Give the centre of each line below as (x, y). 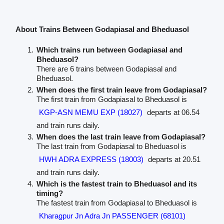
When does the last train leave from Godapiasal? (121, 136)
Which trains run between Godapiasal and (109, 49)
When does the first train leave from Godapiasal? (121, 89)
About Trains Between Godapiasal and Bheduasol (102, 29)
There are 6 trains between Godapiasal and (106, 68)
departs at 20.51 (173, 159)
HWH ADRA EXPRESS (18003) (91, 159)
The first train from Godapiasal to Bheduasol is (111, 99)
